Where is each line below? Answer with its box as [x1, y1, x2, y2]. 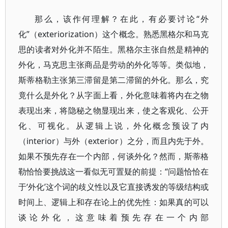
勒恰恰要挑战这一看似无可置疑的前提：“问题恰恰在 [18, 166, 209, 177]
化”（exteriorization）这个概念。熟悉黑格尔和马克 [18, 28, 209, 40]
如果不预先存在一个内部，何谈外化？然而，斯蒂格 [18, 151, 209, 162]
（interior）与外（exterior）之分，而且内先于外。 [18, 135, 209, 147]
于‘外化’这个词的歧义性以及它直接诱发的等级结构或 [18, 181, 209, 192]
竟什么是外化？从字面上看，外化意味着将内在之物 [18, 90, 209, 101]
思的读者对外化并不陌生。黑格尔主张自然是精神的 [18, 44, 209, 55]
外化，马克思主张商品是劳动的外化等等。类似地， [18, 59, 209, 70]
